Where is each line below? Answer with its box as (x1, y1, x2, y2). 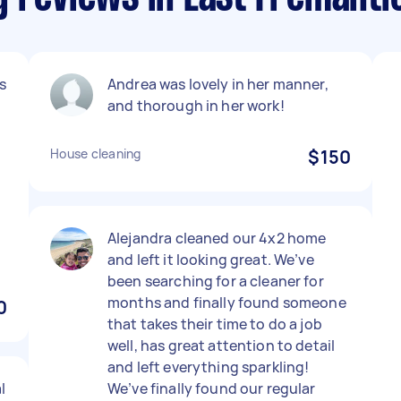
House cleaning (50, 145, 141, 162)
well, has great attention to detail (107, 336, 336, 355)
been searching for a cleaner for (107, 271, 324, 291)
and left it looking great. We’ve (107, 250, 314, 269)
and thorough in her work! (107, 96, 285, 115)
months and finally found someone (107, 293, 346, 312)
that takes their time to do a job (107, 314, 322, 334)
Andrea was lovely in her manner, (107, 74, 328, 94)
